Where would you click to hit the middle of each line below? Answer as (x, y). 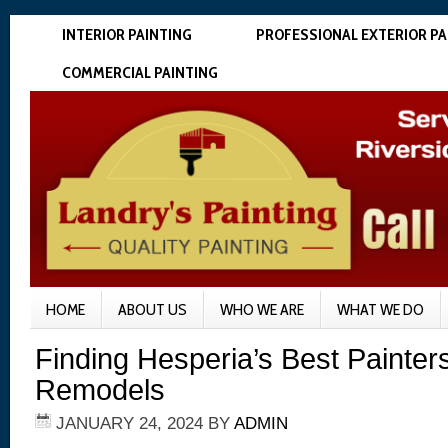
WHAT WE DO (380, 309)
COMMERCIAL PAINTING (140, 72)
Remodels (100, 390)
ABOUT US (152, 309)
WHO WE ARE (262, 309)
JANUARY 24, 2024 (129, 423)
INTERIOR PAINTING (127, 34)
